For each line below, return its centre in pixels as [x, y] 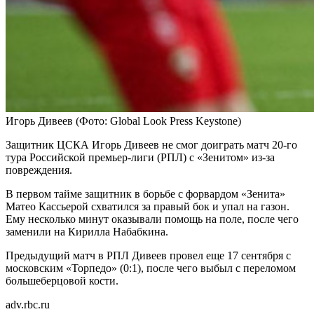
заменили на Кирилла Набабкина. [87, 232]
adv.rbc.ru [28, 305]
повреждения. [39, 170]
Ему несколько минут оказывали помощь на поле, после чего [152, 219]
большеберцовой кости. [62, 281]
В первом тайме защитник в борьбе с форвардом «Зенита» [145, 194]
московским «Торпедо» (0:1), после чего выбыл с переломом [151, 268]
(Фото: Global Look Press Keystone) [158, 121]
